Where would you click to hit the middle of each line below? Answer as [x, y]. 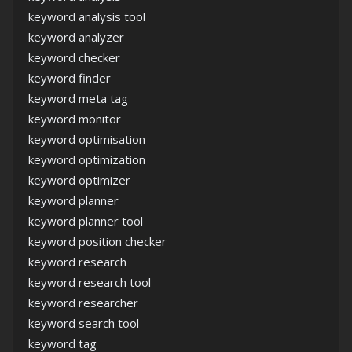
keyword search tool [84, 323]
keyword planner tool [86, 221]
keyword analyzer [76, 37]
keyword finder [70, 78]
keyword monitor [75, 119]
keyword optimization [87, 159]
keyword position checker [97, 241]
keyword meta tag [78, 98]
